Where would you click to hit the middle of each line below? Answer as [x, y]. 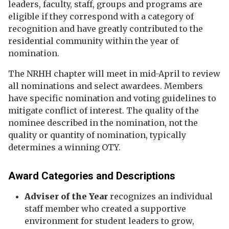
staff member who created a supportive [105, 209]
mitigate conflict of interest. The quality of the [104, 110]
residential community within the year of [93, 41]
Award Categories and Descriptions [92, 176]
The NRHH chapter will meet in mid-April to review [114, 74]
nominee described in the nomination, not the [103, 123]
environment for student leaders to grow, [109, 221]
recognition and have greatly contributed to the [106, 29]
